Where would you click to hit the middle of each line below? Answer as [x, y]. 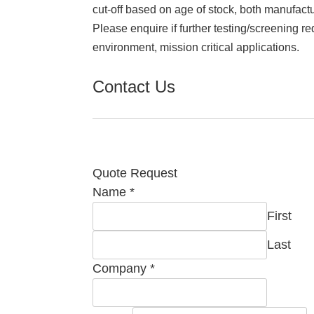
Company [121, 269]
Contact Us [134, 87]
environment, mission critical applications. [196, 48]
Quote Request [135, 173]
